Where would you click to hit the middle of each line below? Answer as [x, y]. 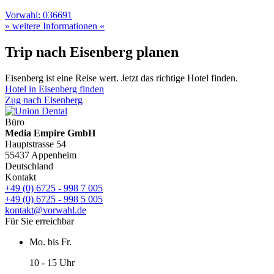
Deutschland [29, 166]
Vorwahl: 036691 [39, 15]
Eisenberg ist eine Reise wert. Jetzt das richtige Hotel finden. [121, 78]
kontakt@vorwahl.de [46, 210]
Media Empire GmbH [50, 133]
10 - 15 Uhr [52, 263]
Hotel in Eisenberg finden [54, 89]
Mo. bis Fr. [50, 242]
